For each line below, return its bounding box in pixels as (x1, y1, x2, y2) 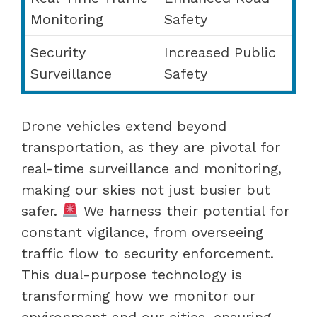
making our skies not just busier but (21, 180, 270, 198)
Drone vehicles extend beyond (21, 117, 226, 134)
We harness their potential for (78, 202, 289, 219)
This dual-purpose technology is (21, 265, 242, 283)
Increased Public (164, 43, 276, 61)
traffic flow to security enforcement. (21, 244, 274, 262)
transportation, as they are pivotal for (21, 138, 280, 156)
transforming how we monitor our (21, 287, 255, 304)
